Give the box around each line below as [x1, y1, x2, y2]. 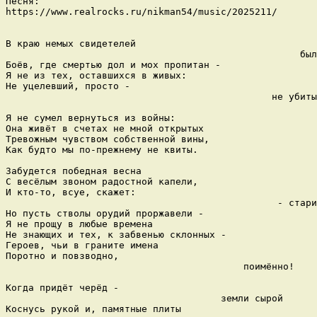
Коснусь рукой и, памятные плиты [6, 303, 187, 314]
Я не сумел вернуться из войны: [6, 112, 175, 123]
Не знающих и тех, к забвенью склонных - [6, 229, 226, 240]
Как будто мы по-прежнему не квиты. [6, 144, 198, 155]
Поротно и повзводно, [6, 250, 125, 261]
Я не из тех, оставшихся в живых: [6, 69, 187, 81]
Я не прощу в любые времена [6, 218, 153, 229]
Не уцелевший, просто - [6, 80, 130, 91]
